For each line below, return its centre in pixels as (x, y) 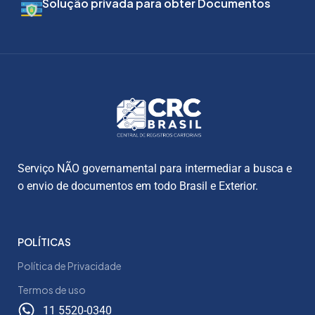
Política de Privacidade (70, 266)
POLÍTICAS (44, 242)
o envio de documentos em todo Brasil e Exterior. (138, 186)
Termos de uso (52, 290)
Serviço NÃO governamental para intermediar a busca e (155, 169)
